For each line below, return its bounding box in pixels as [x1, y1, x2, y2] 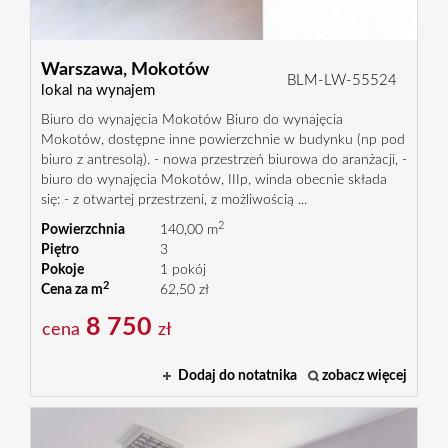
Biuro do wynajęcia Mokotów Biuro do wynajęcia [41, 113, 343, 128]
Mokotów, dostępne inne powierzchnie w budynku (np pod [41, 133, 405, 148]
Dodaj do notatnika [178, 369, 297, 384]
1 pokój [159, 263, 206, 278]
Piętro [41, 243, 79, 258]
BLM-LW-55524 [287, 73, 397, 89]
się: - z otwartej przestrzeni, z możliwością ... [41, 193, 307, 208]
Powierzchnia [41, 223, 125, 238]
